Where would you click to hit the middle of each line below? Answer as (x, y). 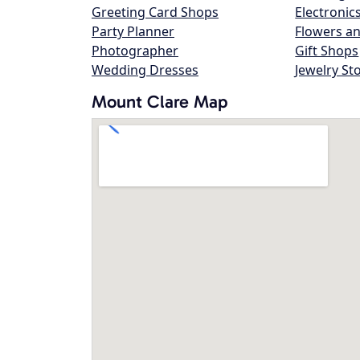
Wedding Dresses (145, 70)
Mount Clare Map (160, 102)
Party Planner (133, 31)
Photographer (135, 51)
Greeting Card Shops (155, 12)
